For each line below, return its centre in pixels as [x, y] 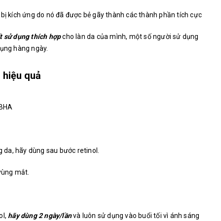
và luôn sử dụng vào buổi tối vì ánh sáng [136, 216]
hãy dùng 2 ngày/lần [40, 216]
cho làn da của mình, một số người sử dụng [130, 37]
